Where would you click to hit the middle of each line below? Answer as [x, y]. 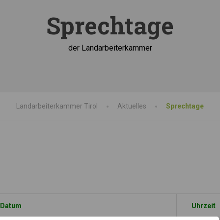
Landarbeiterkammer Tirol [57, 106]
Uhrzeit [204, 206]
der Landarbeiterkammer [110, 48]
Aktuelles [132, 106]
